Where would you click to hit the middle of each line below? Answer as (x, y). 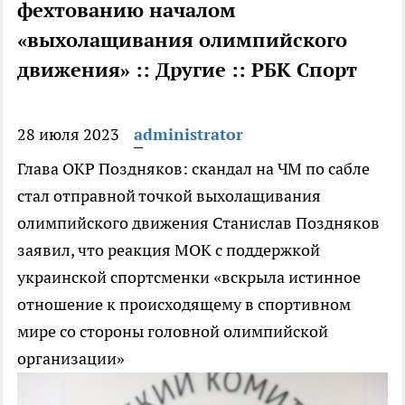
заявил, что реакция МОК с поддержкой (169, 250)
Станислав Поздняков (296, 223)
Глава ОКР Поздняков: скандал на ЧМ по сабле (193, 169)
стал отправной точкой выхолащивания (169, 196)
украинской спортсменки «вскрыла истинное (189, 278)
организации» (71, 359)
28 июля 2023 (68, 135)
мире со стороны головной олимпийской (173, 332)
